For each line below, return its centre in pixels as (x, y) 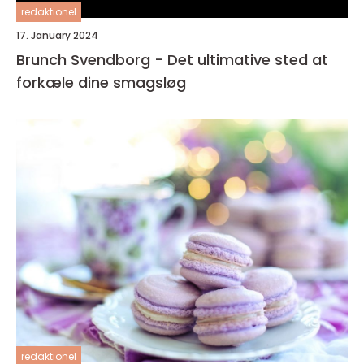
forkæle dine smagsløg (101, 83)
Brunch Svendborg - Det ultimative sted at (172, 60)
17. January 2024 (57, 36)
